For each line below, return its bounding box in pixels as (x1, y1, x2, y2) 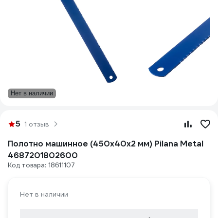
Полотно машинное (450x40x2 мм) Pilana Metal (8, 139, 203, 149)
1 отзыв (24, 120, 49, 128)
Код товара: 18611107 (8, 161, 75, 169)
